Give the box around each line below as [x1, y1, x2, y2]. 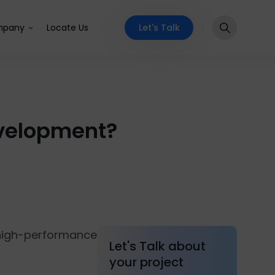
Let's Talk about [109, 238, 206, 255]
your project [109, 254, 184, 271]
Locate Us [47, 21, 88, 34]
